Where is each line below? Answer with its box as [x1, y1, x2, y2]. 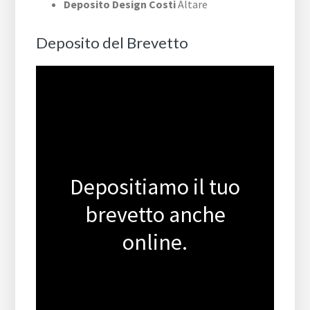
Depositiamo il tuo [70, 173, 240, 201]
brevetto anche [84, 201, 226, 229]
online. [122, 228, 188, 257]
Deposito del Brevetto [36, 33, 189, 53]
